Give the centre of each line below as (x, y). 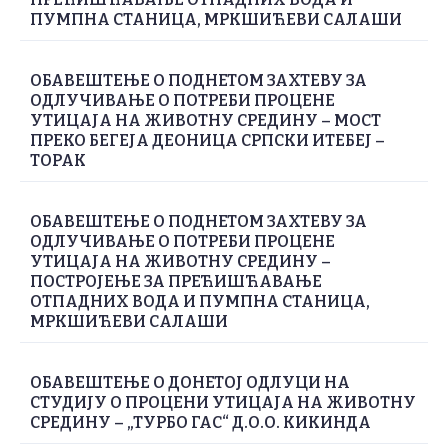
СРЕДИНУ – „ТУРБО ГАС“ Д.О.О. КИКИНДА (200, 422)
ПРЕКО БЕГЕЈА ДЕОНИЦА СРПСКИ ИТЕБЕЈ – (207, 140)
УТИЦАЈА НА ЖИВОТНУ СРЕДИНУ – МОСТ (205, 120)
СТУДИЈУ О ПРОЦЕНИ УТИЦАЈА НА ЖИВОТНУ (223, 402)
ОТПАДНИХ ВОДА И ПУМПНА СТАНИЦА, (200, 301)
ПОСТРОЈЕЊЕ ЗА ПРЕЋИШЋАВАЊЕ (176, 281)
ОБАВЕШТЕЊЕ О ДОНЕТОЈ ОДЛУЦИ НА (190, 382)
